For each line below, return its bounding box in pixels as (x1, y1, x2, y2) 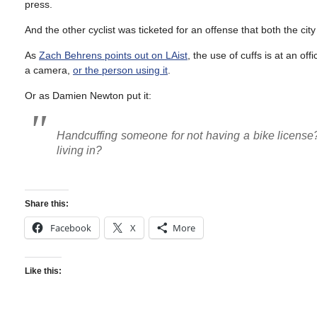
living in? (57, 144, 102, 156)
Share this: (25, 199, 69, 209)
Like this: (25, 266, 62, 277)
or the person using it (73, 64, 168, 76)
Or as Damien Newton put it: (25, 90, 151, 101)
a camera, (25, 64, 73, 76)
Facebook (50, 221, 91, 234)
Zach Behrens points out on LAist (39, 50, 188, 61)
